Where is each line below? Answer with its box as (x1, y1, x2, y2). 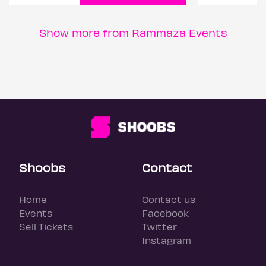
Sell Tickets (19, 221, 73, 233)
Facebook (142, 207, 189, 219)
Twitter (142, 221, 177, 233)
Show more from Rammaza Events (39, 26, 227, 39)
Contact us (142, 194, 195, 205)
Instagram (142, 235, 191, 246)
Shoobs (19, 160, 65, 175)
